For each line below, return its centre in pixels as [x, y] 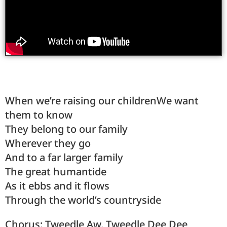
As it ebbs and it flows [57, 186]
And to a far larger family [64, 158]
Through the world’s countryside [83, 200]
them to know [39, 115]
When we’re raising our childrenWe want [102, 101]
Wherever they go [48, 143]
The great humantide [56, 172]
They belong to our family [66, 129]
